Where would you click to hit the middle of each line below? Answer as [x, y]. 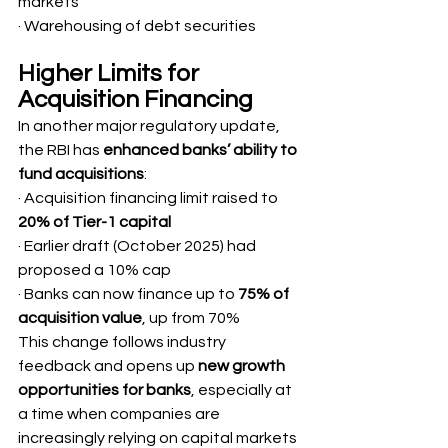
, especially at [243, 390]
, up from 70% [191, 318]
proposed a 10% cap [94, 270]
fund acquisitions [81, 174]
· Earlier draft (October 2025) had [138, 246]
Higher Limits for [111, 73]
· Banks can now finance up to [128, 294]
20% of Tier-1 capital [94, 222]
